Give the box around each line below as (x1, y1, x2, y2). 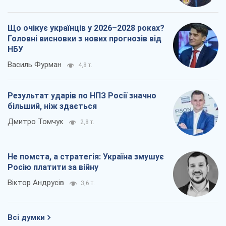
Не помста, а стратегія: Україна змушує (8, 152, 164, 162)
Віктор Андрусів (8, 178, 64, 188)
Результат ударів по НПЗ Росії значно (8, 91, 156, 101)
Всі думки (8, 213, 45, 222)
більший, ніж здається (8, 101, 97, 111)
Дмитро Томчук (8, 117, 64, 127)
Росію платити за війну (8, 162, 98, 173)
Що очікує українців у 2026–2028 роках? (8, 23, 164, 33)
